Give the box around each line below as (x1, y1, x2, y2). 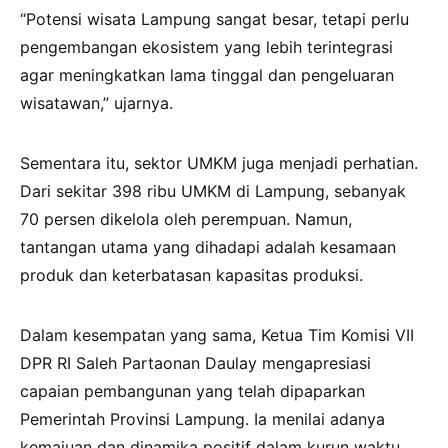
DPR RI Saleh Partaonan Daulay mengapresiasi (20, 353, 371, 374)
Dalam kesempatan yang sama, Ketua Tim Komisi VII (20, 325, 414, 346)
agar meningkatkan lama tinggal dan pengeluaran (20, 65, 394, 86)
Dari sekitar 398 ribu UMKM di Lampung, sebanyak (20, 181, 406, 202)
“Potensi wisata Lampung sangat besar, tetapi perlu (20, 9, 409, 30)
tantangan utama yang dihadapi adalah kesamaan (20, 237, 396, 258)
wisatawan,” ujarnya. (20, 93, 173, 114)
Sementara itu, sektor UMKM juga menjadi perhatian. (20, 153, 418, 174)
